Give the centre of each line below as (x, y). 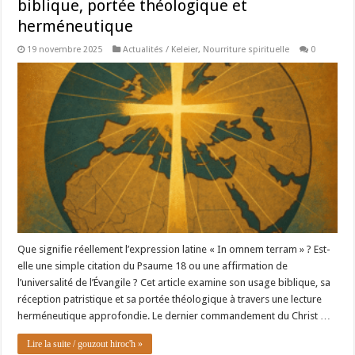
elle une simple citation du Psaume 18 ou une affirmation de (153, 265)
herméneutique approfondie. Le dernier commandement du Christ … (174, 315)
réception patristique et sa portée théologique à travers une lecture (170, 299)
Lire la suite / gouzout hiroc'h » (85, 344)
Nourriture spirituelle (246, 49)
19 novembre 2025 (65, 49)
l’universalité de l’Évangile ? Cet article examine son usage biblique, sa (174, 282)
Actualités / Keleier (161, 49)
